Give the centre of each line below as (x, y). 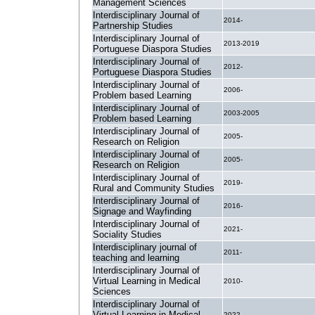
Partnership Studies (133, 26)
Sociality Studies (127, 234)
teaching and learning (136, 258)
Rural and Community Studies (154, 188)
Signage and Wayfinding (142, 211)
